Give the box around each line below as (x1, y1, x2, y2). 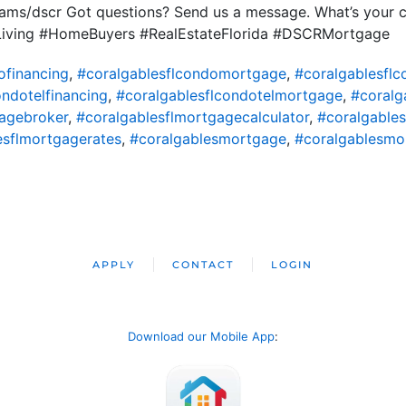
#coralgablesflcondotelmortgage (115, 86, 343, 104)
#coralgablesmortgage (129, 130, 286, 148)
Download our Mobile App (128, 329, 275, 343)
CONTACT (172, 258, 235, 271)
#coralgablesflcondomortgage (76, 64, 286, 82)
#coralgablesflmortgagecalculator (75, 108, 309, 126)
